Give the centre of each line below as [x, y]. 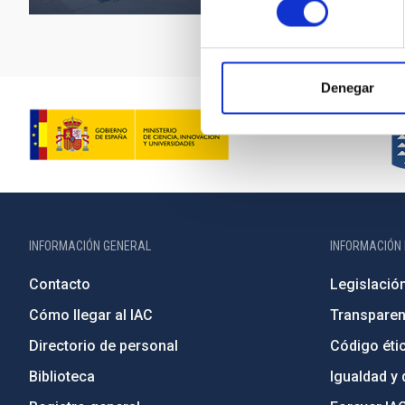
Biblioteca [62, 377]
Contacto [60, 285]
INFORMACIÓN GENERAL [90, 246]
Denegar [348, 88]
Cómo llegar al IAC [91, 316]
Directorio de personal [104, 346]
